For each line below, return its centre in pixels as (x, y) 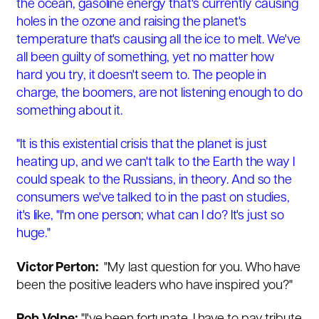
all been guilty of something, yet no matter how (146, 58)
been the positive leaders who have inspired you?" (155, 286)
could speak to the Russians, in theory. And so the (154, 181)
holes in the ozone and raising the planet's (131, 22)
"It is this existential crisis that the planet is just (142, 145)
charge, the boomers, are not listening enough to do (159, 93)
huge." (33, 234)
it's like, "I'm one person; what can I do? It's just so (150, 216)
